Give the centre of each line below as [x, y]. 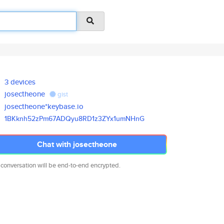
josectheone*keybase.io [44, 106]
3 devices [20, 82]
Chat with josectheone [77, 144]
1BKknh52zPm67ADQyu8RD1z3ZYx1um [65, 118]
